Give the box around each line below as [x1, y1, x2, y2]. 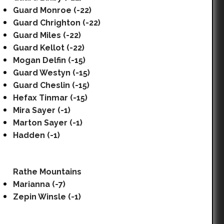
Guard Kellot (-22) [13, 43, 84, 52]
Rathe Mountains [13, 167, 81, 176]
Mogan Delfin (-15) [13, 55, 85, 65]
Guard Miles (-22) [13, 30, 81, 40]
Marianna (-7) [13, 179, 65, 189]
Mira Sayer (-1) [13, 105, 70, 115]
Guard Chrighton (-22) [13, 18, 100, 27]
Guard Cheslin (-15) [13, 80, 89, 90]
